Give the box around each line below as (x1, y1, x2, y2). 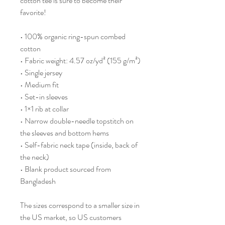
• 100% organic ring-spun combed (20, 31, 126, 42)
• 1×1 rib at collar (20, 103, 69, 115)
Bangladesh (20, 175, 56, 187)
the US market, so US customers (20, 211, 122, 223)
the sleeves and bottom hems (20, 127, 109, 139)
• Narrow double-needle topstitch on (20, 115, 134, 127)
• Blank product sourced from (20, 163, 111, 175)
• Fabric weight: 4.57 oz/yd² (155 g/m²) (20, 55, 141, 66)
